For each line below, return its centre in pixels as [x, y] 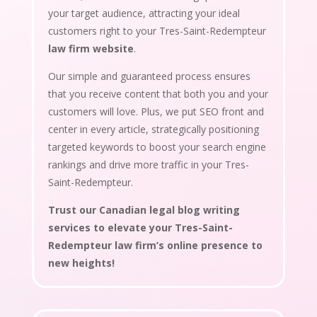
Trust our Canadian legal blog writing [144, 209]
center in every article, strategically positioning [153, 129]
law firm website [91, 48]
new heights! [81, 263]
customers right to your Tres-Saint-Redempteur [157, 30]
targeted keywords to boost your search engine [157, 146]
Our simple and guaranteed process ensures [149, 76]
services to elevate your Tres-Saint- [140, 227]
